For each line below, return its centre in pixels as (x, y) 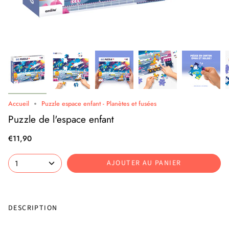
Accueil (19, 104)
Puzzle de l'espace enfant (61, 119)
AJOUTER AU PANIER (144, 163)
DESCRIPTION (33, 208)
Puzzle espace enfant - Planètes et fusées (99, 104)
